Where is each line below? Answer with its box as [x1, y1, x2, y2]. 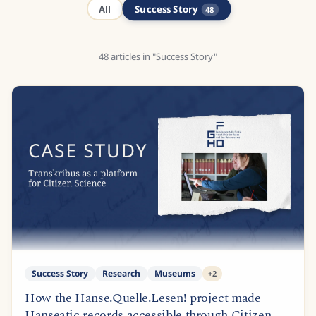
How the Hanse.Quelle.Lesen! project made [25, 288, 261, 308]
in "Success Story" [140, 50, 217, 63]
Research [102, 267, 140, 279]
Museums [154, 267, 195, 279]
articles [111, 50, 140, 63]
